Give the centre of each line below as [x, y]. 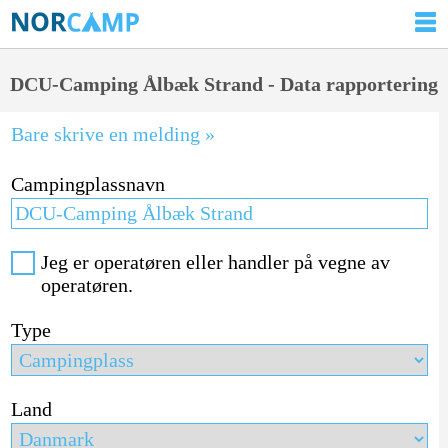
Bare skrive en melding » [112, 133]
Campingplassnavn [87, 183]
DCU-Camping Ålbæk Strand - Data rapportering [224, 84]
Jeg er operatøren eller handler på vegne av [215, 261]
